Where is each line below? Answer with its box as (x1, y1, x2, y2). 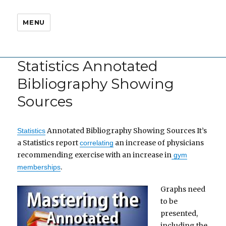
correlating (80, 138, 114, 147)
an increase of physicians (114, 138, 204, 147)
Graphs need (160, 184, 205, 194)
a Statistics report (17, 138, 80, 147)
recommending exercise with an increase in (17, 150, 172, 159)
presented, (160, 208, 198, 218)
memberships (17, 162, 61, 171)
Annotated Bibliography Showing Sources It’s (45, 126, 207, 135)
